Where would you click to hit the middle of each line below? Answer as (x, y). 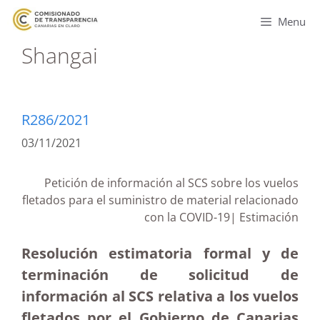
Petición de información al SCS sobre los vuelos (171, 183)
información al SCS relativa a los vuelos (160, 296)
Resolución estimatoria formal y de (160, 253)
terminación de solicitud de (160, 275)
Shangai (60, 55)
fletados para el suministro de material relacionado (160, 200)
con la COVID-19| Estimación (221, 217)
